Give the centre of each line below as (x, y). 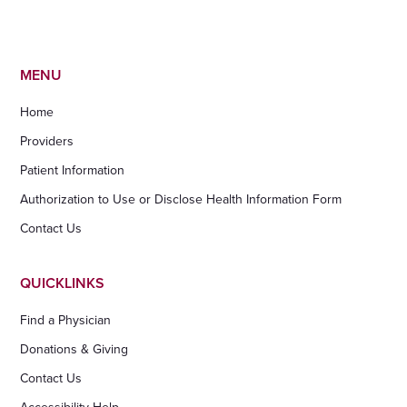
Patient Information (73, 170)
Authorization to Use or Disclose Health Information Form (181, 199)
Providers (47, 141)
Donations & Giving (74, 349)
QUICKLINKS (63, 283)
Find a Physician (66, 320)
